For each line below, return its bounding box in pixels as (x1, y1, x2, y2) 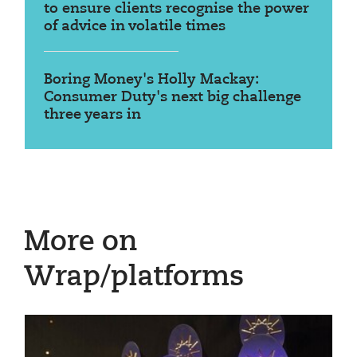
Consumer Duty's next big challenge (44, 89, 301, 104)
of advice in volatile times (44, 18, 226, 33)
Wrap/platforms (24, 263, 244, 292)
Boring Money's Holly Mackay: (44, 72, 259, 87)
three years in (44, 107, 141, 122)
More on (24, 228, 137, 257)
